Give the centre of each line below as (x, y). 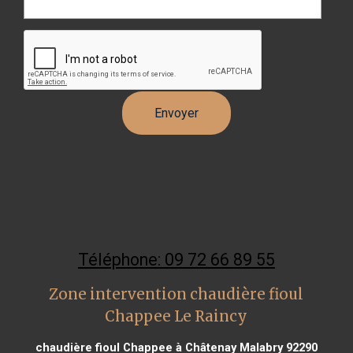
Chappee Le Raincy (176, 316)
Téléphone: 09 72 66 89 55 (176, 259)
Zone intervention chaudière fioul (176, 294)
